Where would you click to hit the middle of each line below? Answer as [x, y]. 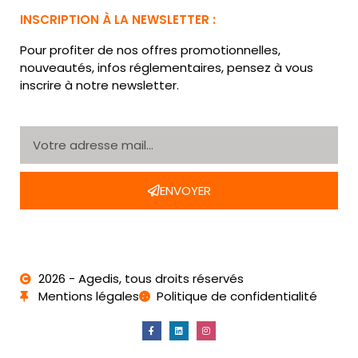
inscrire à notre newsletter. [99, 86]
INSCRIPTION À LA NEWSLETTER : [118, 20]
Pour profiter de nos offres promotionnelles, [150, 50]
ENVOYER [185, 190]
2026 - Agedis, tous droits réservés [141, 278]
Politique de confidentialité [237, 296]
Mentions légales [88, 296]
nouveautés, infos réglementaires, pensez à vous [167, 68]
